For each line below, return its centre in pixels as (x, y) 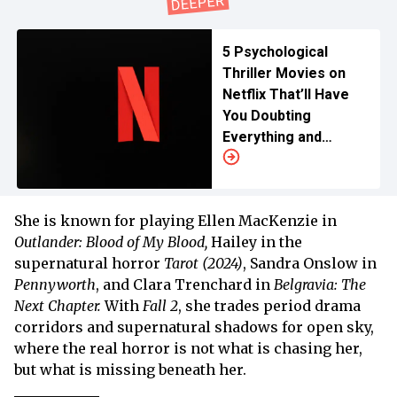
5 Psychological (275, 52)
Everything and (272, 137)
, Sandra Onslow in (310, 263)
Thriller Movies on (284, 73)
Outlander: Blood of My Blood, (111, 242)
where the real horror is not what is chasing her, (188, 348)
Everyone (254, 158)
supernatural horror (89, 263)
